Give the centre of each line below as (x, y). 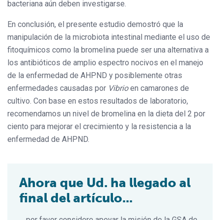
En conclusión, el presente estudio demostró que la (95, 24)
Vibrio (118, 88)
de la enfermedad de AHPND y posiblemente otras (95, 75)
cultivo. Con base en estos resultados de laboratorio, (98, 101)
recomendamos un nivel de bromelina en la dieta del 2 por (106, 113)
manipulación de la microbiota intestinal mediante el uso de (109, 37)
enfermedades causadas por (58, 88)
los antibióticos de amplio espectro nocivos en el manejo (105, 62)
